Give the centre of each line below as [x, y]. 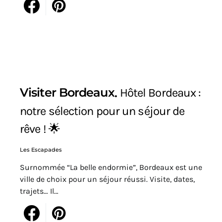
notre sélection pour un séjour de [102, 111]
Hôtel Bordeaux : [160, 92]
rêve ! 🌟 [40, 129]
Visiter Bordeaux [67, 92]
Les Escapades [41, 150]
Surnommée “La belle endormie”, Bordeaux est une [111, 167]
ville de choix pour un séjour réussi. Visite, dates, [107, 179]
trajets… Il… [39, 191]
